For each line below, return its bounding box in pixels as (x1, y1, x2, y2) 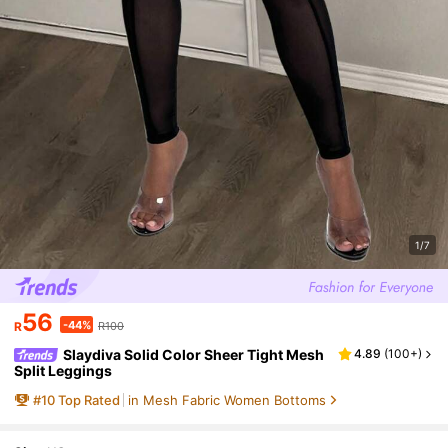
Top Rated (57, 391, 120, 408)
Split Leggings (14, 361, 113, 379)
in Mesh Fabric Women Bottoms (127, 391, 326, 408)
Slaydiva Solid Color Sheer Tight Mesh (63, 345, 325, 363)
